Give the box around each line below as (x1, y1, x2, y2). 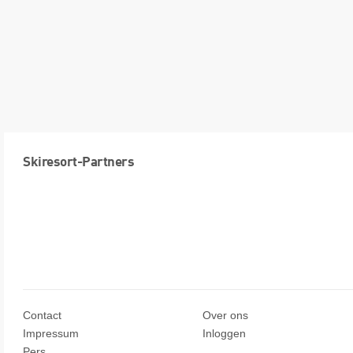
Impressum (23, 326, 79, 340)
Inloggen (203, 326, 246, 340)
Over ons (203, 308, 248, 321)
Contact (23, 308, 61, 321)
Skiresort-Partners (23, 155, 134, 169)
